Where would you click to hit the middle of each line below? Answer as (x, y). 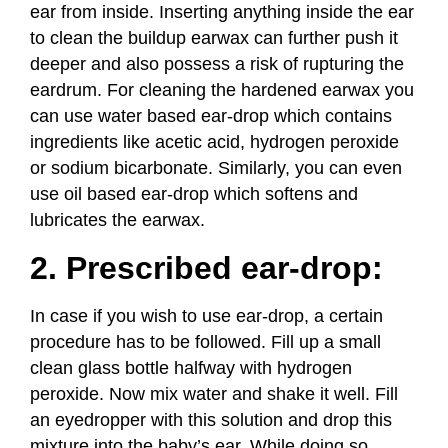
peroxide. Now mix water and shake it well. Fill (214, 394)
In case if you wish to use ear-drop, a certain (206, 316)
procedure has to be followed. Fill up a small (205, 342)
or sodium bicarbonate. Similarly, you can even (216, 168)
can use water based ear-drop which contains (211, 116)
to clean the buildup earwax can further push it (214, 38)
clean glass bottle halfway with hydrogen (191, 368)
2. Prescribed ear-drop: (206, 268)
